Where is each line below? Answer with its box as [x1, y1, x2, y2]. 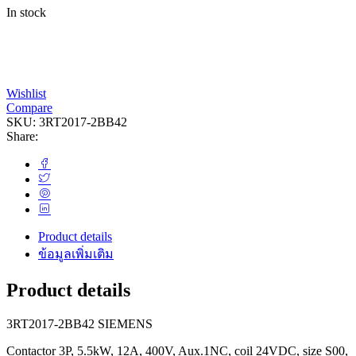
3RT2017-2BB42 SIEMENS [6, 316, 153, 331]
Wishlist [6, 86, 46, 100]
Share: [6, 129, 38, 143]
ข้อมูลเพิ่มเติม [38, 246, 114, 261]
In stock [6, 5, 46, 19]
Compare [6, 100, 52, 114]
